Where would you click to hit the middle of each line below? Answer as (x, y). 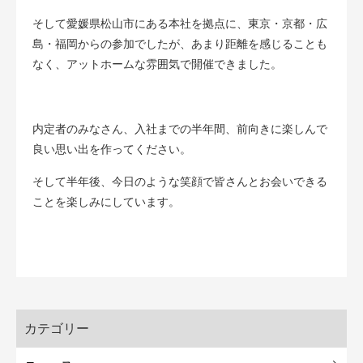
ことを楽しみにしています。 (106, 202)
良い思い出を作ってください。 (112, 149)
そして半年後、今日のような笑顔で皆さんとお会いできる (180, 182)
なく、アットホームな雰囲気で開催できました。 (157, 64)
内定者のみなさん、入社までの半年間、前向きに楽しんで (180, 129)
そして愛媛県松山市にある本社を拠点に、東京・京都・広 (180, 24)
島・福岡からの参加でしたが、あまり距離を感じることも (180, 44)
